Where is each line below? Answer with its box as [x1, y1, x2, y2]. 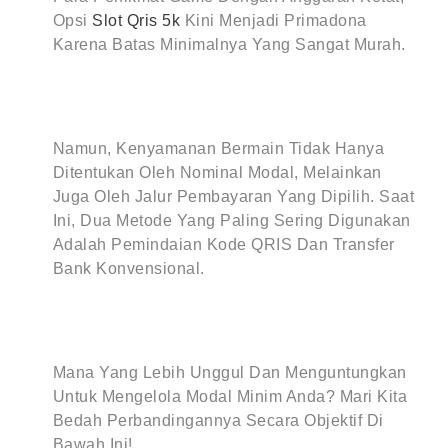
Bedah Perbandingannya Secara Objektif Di [52, 412, 384, 429]
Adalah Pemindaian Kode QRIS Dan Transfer [52, 236, 395, 253]
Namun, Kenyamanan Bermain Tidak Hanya [52, 140, 385, 157]
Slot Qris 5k [92, 12, 181, 29]
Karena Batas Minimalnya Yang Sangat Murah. [52, 36, 406, 53]
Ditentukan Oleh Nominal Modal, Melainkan [52, 164, 382, 181]
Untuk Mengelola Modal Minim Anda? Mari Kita [52, 388, 408, 405]
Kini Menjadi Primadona [180, 12, 367, 29]
